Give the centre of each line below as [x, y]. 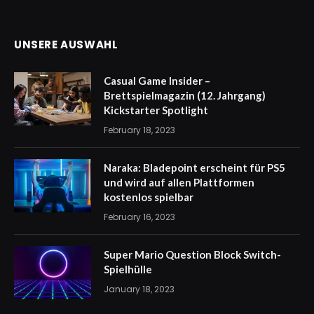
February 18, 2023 [139, 130]
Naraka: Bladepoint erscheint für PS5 [194, 167]
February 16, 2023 [139, 217]
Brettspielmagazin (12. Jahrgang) [185, 95]
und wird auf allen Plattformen [179, 182]
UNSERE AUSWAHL [66, 44]
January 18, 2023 [139, 289]
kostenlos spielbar [149, 197]
